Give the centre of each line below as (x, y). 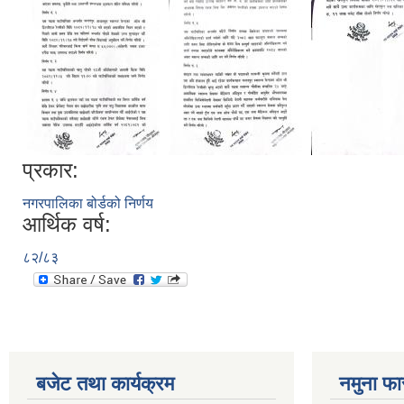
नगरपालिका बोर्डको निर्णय (88, 203)
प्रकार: (50, 170)
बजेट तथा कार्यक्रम (105, 384)
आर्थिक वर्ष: (67, 224)
